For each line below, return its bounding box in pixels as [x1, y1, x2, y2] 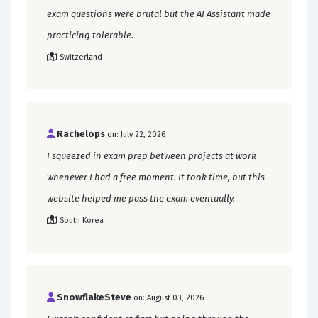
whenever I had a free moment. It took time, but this [47, 171, 265, 182]
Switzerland [60, 52, 102, 62]
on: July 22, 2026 [107, 129, 165, 139]
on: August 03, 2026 [133, 292, 204, 302]
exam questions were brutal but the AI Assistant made [47, 8, 270, 19]
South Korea [60, 215, 104, 225]
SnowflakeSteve [55, 291, 133, 302]
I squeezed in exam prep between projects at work [47, 150, 256, 161]
